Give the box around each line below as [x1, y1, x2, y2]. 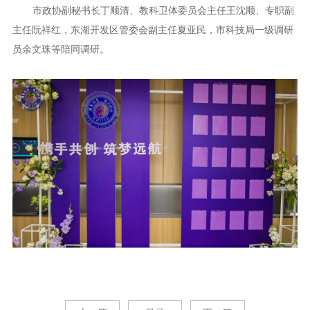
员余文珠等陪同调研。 [12, 44, 109, 55]
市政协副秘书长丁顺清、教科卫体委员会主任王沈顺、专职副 [32, 5, 294, 17]
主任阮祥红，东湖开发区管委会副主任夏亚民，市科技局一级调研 [12, 24, 293, 36]
